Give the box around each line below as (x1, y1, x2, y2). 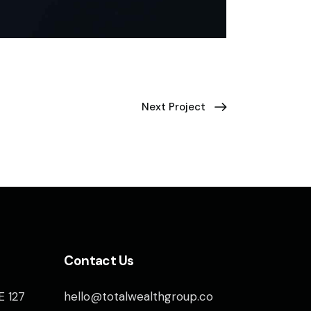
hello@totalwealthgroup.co (64, 289, 214, 305)
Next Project (142, 99, 205, 114)
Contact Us (64, 252, 134, 270)
